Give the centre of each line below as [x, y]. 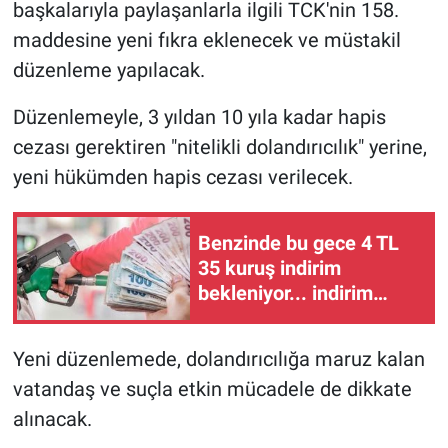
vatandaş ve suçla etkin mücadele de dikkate [212, 389]
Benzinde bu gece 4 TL [298, 242]
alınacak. [52, 419]
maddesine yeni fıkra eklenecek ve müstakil [206, 40]
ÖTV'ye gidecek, [269, 317]
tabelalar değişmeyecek [304, 342]
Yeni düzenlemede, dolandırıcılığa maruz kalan [218, 359]
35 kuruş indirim [269, 267]
